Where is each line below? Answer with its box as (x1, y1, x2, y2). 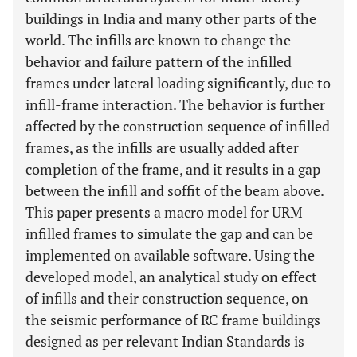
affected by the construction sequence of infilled (25, 116, 330, 135)
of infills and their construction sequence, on (25, 288, 308, 308)
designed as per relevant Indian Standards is (25, 331, 304, 351)
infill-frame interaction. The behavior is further (25, 95, 325, 114)
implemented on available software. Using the (25, 245, 315, 265)
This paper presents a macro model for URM (25, 202, 303, 222)
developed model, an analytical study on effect (25, 267, 317, 286)
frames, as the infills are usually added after (25, 138, 299, 157)
